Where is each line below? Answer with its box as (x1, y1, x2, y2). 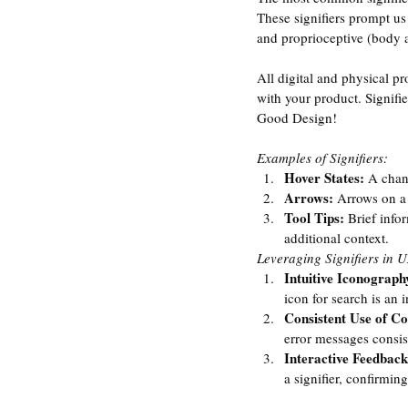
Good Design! (257, 108, 341, 127)
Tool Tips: (284, 208, 348, 229)
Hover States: (284, 168, 368, 189)
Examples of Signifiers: (257, 148, 388, 168)
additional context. (284, 229, 389, 248)
